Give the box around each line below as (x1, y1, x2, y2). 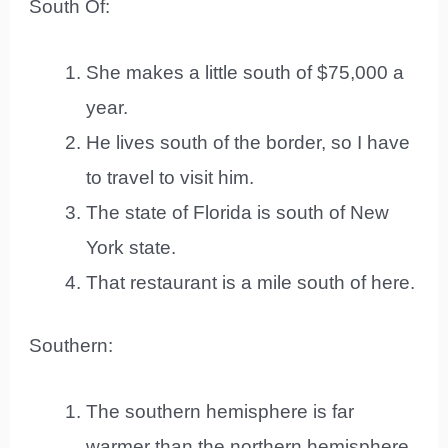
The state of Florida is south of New (86, 201, 390, 223)
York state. (86, 236, 177, 258)
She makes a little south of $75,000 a (86, 61, 405, 83)
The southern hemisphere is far (86, 400, 355, 422)
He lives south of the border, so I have (86, 131, 411, 153)
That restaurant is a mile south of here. (86, 271, 416, 293)
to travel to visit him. (86, 166, 255, 188)
